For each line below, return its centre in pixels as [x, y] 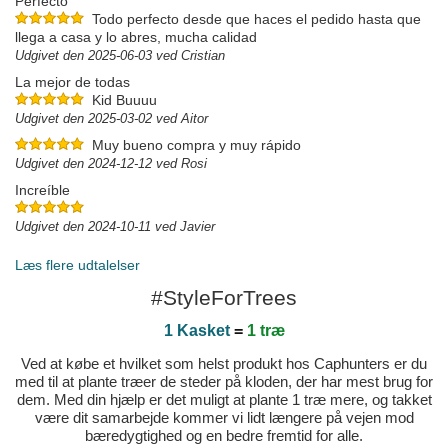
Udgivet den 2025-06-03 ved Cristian [120, 56]
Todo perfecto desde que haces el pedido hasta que [256, 19]
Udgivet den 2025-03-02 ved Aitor [111, 119]
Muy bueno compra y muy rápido [196, 145]
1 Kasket [196, 331]
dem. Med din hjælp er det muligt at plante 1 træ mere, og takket [224, 400]
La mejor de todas [72, 82]
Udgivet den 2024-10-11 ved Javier [115, 227]
